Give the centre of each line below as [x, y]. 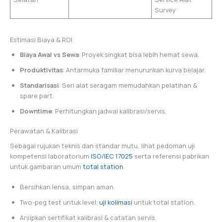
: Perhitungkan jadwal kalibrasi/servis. [109, 111]
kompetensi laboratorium [50, 156]
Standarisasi [39, 85]
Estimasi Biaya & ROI [41, 39]
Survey [166, 10]
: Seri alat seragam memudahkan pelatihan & [128, 85]
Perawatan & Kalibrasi [44, 131]
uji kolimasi [116, 202]
